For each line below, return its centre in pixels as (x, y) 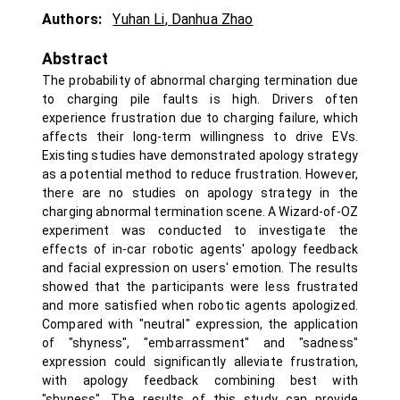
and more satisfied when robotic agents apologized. (200, 305)
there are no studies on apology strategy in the (200, 193)
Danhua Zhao (212, 19)
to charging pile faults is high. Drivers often (200, 99)
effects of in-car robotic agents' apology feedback (200, 249)
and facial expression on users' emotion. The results (200, 268)
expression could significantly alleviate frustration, (200, 362)
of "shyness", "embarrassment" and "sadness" (200, 343)
